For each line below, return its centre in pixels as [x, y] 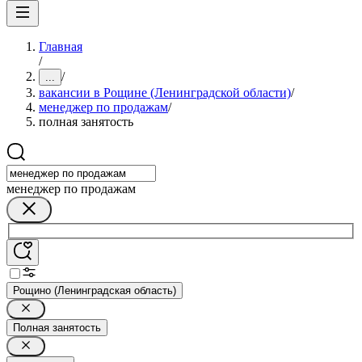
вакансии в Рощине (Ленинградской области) [165, 93]
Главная [61, 46]
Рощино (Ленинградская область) [95, 290]
